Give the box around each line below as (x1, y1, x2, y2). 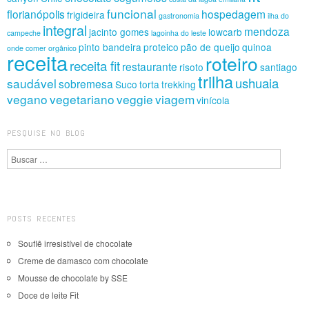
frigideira (67, 7, 105, 21)
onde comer (7, 42, 46, 53)
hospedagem (201, 6, 266, 21)
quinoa (242, 39, 272, 54)
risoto (179, 59, 203, 74)
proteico (143, 39, 179, 54)
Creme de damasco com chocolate (18, 254, 148, 266)
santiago (260, 59, 297, 74)
